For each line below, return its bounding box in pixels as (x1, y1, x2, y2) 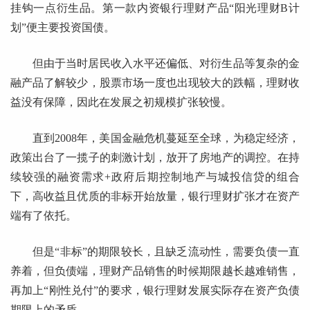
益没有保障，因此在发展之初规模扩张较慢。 (10, 96, 232, 109)
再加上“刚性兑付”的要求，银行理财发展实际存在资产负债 (10, 284, 300, 297)
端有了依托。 (10, 210, 77, 222)
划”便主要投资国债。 (10, 21, 115, 34)
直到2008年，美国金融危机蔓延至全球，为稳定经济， (33, 132, 300, 145)
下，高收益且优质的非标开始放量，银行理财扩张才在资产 (10, 190, 300, 203)
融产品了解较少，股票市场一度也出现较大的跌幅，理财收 (10, 77, 300, 89)
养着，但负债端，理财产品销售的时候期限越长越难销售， (10, 265, 300, 277)
